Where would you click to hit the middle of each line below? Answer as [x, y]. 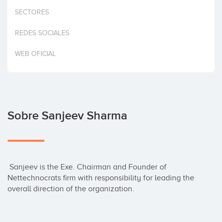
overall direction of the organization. [71, 189]
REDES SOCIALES [42, 33]
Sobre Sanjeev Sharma [67, 116]
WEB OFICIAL [35, 54]
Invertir [21, 10]
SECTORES [32, 12]
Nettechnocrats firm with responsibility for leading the [101, 178]
